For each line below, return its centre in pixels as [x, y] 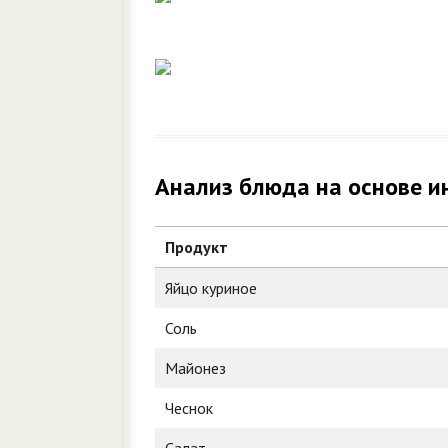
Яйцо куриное [211, 288]
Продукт [196, 247]
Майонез [195, 368]
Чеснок [189, 408]
